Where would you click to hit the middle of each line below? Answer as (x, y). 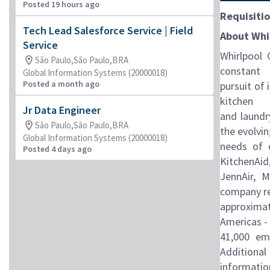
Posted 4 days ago (57, 149)
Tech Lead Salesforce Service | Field (108, 30)
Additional (243, 252)
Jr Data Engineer (62, 110)
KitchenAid (244, 161)
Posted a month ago (61, 84)
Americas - (244, 221)
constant (240, 71)
